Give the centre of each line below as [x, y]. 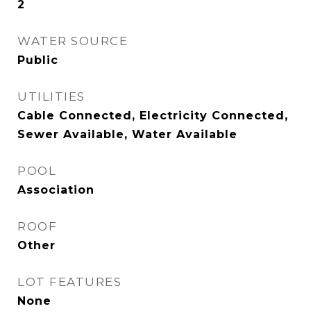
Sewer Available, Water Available [127, 134]
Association [56, 190]
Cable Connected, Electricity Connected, [153, 116]
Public [38, 60]
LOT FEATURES [69, 282]
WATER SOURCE [73, 41]
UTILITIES [51, 96]
